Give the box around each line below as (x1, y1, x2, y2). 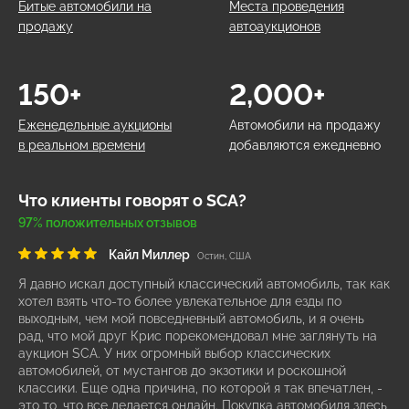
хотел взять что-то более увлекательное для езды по (18, 294, 341, 309)
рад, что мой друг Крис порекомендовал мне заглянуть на (18, 329, 377, 344)
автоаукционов (229, 19, 320, 35)
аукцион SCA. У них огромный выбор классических (18, 346, 330, 362)
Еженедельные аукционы (18, 118, 172, 133)
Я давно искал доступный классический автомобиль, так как (18, 277, 390, 292)
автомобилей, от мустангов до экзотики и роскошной (18, 363, 346, 379)
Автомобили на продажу (229, 118, 381, 133)
